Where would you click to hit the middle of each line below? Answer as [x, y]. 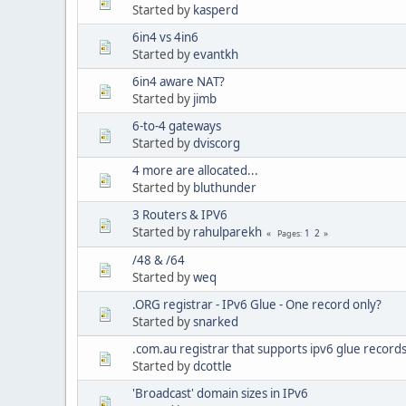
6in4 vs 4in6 [165, 37]
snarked [216, 321]
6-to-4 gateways [177, 126]
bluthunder [225, 187]
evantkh [216, 54]
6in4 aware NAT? [179, 81]
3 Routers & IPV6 [180, 214]
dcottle [213, 366]
